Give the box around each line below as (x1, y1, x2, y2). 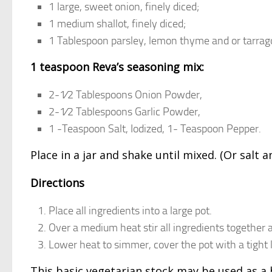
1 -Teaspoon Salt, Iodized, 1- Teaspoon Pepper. (49, 122, 261, 136)
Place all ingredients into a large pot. (49, 204, 212, 218)
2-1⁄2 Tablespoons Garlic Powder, (49, 105, 200, 119)
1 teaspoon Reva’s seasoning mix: (30, 59, 204, 75)
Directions (30, 175, 84, 191)
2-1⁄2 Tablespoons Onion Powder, (49, 88, 202, 102)
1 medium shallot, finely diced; (49, 17, 186, 31)
